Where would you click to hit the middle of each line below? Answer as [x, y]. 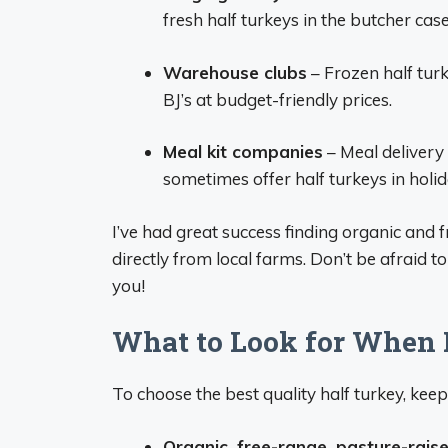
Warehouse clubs [235, 72]
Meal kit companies [243, 151]
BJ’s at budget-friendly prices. [277, 99]
